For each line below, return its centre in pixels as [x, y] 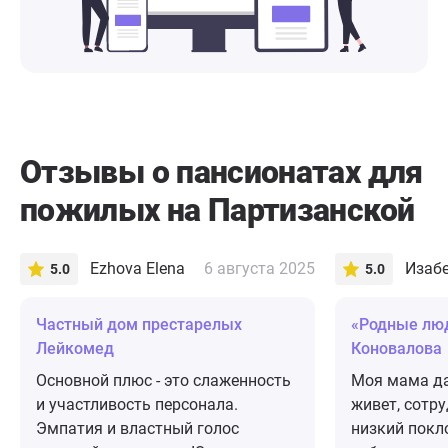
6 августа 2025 [259, 269]
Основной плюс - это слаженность [163, 381]
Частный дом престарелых [139, 325]
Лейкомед [75, 349]
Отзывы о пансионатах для [221, 172]
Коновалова [396, 349]
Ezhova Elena [137, 269]
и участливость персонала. [137, 405]
